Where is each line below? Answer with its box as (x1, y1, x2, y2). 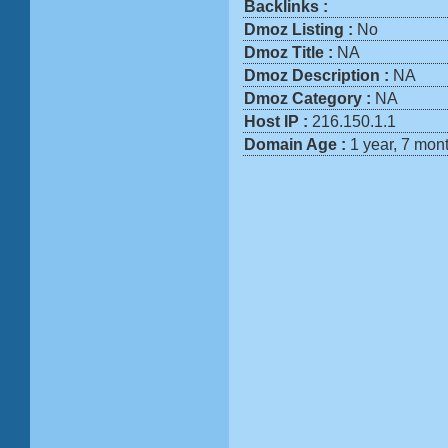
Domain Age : (244, 136, 350, 153)
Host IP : (244, 113, 312, 130)
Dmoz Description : (244, 67, 393, 84)
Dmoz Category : (244, 90, 375, 107)
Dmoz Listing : (244, 21, 357, 38)
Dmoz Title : (244, 44, 337, 61)
